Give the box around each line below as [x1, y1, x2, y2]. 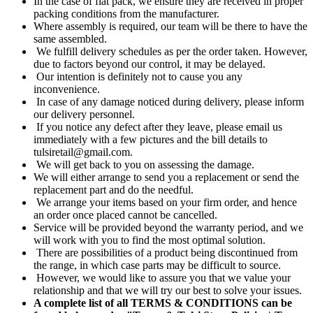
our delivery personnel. [34, 108, 135, 120]
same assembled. [34, 32, 107, 45]
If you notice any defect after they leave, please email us [34, 120, 282, 133]
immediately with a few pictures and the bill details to [34, 133, 268, 145]
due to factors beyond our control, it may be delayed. [34, 57, 265, 70]
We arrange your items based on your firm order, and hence [34, 196, 297, 208]
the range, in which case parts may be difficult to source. [34, 259, 281, 271]
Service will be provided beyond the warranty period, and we [34, 221, 303, 233]
